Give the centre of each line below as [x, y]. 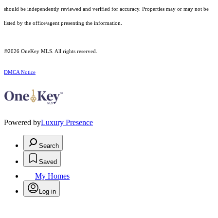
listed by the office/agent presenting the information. [63, 23]
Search [49, 146]
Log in [47, 192]
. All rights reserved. [75, 52]
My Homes [52, 176]
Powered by [22, 123]
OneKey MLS [36, 52]
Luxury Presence [67, 123]
